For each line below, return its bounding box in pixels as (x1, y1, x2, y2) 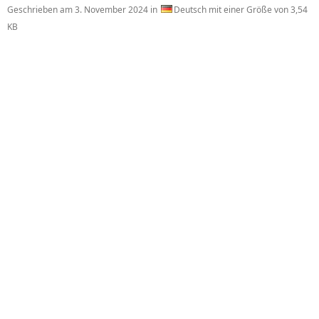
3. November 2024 (75, 4, 148, 16)
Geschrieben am (7, 4, 75, 16)
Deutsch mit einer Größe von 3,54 (174, 4, 308, 16)
